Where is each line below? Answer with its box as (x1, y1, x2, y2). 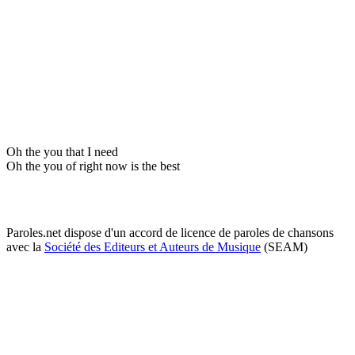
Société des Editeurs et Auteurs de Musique (44, 239, 261, 254)
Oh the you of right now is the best (6, 158, 180, 173)
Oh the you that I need (6, 144, 118, 158)
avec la (6, 239, 44, 254)
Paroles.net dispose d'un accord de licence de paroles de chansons (6, 225, 334, 239)
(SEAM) (261, 239, 307, 254)
